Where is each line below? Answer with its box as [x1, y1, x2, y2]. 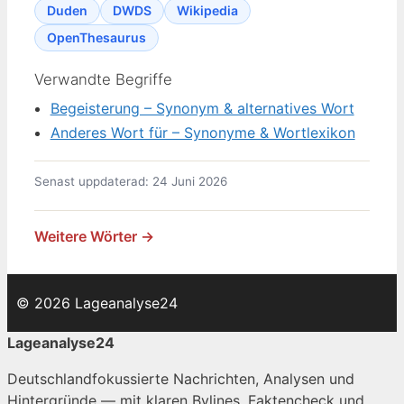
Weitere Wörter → [34, 227, 154, 246]
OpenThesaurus [47, 29, 146, 45]
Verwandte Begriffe [34, 69, 172, 88]
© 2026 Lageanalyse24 [16, 294, 178, 313]
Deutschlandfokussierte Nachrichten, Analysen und [7, 370, 354, 389]
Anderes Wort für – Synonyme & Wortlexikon [50, 123, 355, 142]
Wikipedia [177, 2, 238, 18]
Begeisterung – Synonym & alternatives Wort [50, 98, 354, 117]
